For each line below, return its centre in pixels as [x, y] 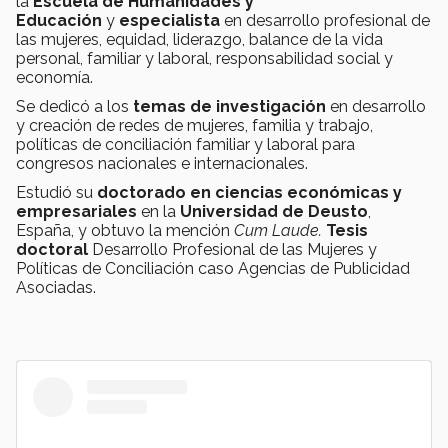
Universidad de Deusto [274, 212]
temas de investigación [229, 107]
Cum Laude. [280, 231]
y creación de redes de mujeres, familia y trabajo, [194, 126]
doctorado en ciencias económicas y [249, 193]
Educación [61, 21]
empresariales [78, 212]
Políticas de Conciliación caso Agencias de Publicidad [213, 269]
